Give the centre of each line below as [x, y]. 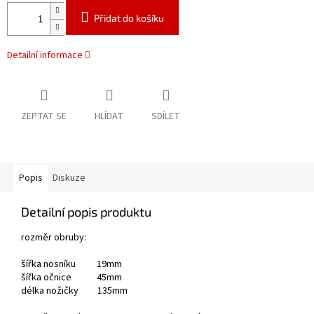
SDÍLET [166, 117]
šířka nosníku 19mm [71, 265]
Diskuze [69, 178]
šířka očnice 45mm [71, 278]
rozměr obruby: [54, 238]
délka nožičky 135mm [74, 291]
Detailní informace [45, 56]
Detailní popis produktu [86, 212]
